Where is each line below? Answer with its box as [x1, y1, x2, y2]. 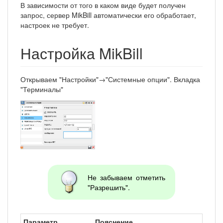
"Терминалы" [20, 84, 63, 94]
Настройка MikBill [20, 42, 143, 64]
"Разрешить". [87, 182, 130, 192]
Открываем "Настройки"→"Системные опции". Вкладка [20, 74, 200, 84]
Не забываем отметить [87, 172, 166, 182]
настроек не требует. [20, 19, 89, 30]
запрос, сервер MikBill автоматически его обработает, [20, 9, 196, 20]
